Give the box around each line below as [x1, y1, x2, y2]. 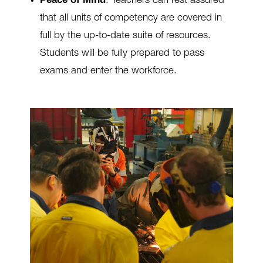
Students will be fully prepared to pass [39, 49, 204, 59]
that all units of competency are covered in [39, 14, 222, 24]
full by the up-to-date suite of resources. [39, 31, 211, 42]
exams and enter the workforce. [39, 66, 177, 77]
